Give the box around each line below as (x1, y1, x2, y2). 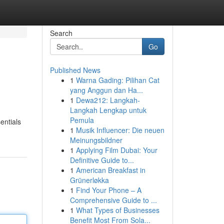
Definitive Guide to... (69, 155, 134, 165)
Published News (49, 65, 100, 75)
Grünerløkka (69, 175, 109, 185)
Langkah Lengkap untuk (69, 105, 146, 115)
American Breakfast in (75, 165, 145, 175)
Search (49, 28, 72, 38)
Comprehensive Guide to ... (69, 195, 157, 205)
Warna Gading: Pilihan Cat (75, 75, 159, 85)
